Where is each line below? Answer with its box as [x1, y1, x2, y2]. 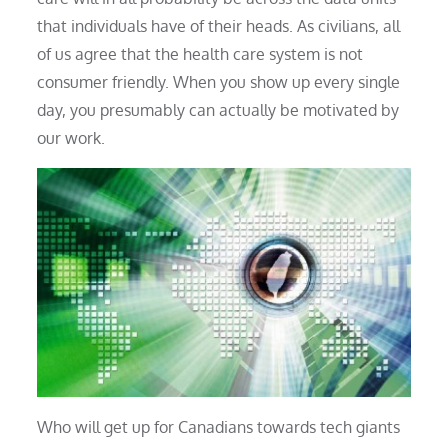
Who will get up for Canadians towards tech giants [37, 417, 401, 438]
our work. [37, 127, 106, 148]
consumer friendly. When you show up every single [37, 71, 401, 92]
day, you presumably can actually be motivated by [37, 99, 400, 120]
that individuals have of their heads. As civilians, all [37, 15, 401, 36]
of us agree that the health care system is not [37, 43, 364, 64]
